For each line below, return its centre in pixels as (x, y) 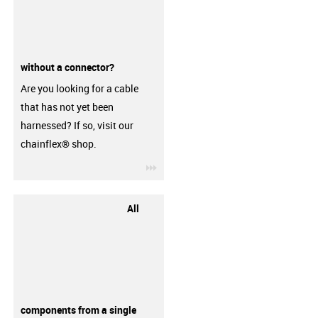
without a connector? (67, 67)
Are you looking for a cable (79, 88)
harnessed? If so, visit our (77, 125)
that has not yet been (67, 107)
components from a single (78, 309)
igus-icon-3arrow (194, 165)
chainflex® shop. (58, 144)
